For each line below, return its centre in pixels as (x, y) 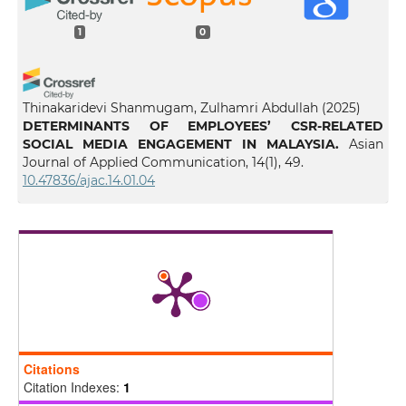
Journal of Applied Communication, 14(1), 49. (163, 162)
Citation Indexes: (73, 387)
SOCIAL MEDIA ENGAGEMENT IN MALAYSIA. (181, 144)
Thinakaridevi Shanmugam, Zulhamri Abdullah (170, 107)
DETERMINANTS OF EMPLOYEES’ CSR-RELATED (203, 126)
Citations (51, 368)
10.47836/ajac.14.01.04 (88, 180)
